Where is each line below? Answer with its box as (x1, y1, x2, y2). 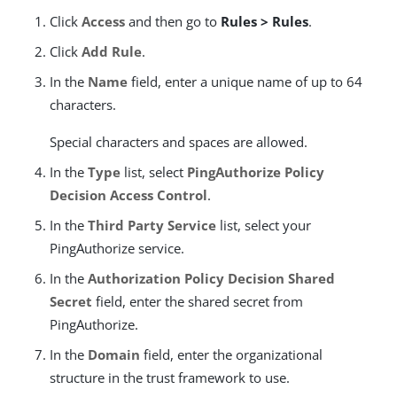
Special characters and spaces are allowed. (50, 133, 307, 152)
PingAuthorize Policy (187, 163, 324, 182)
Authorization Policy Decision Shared (88, 269, 335, 288)
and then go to (125, 12, 221, 31)
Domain (88, 346, 140, 364)
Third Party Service (88, 216, 216, 235)
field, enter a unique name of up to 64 (128, 73, 362, 91)
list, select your (216, 216, 311, 235)
